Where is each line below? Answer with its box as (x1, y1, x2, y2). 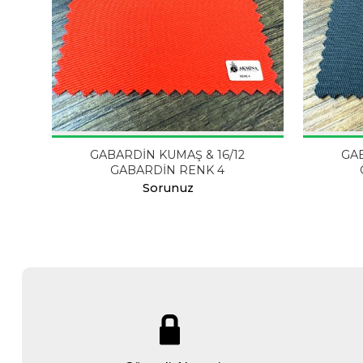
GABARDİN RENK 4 (110, 163, 225, 178)
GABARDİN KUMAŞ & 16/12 (90, 147, 246, 163)
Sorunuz (142, 181, 194, 196)
